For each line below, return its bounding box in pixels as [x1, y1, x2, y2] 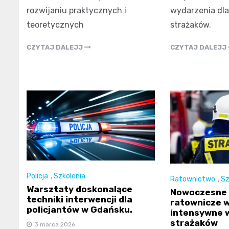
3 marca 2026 [34, 220, 75, 228]
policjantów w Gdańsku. [27, 204, 132, 215]
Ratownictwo [170, 175, 215, 184]
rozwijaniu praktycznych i [27, 6, 126, 16]
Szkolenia [54, 171, 85, 180]
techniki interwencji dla [27, 194, 132, 204]
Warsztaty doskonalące [27, 184, 132, 194]
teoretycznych [27, 20, 84, 30]
